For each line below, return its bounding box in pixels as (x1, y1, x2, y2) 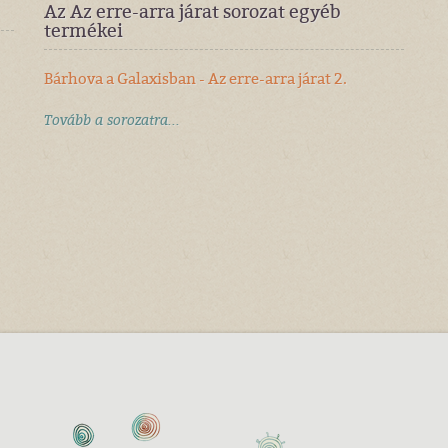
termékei (44, 18, 123, 43)
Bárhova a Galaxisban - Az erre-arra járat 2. (44, 68, 347, 89)
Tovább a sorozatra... (44, 110, 180, 130)
